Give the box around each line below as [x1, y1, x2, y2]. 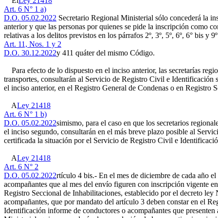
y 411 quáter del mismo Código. [56, 49, 155, 57]
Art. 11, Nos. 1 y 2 [4, 40, 61, 48]
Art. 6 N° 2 [4, 163, 38, 171]
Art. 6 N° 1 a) [4, 5, 46, 13]
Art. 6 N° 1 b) [4, 110, 47, 118]
